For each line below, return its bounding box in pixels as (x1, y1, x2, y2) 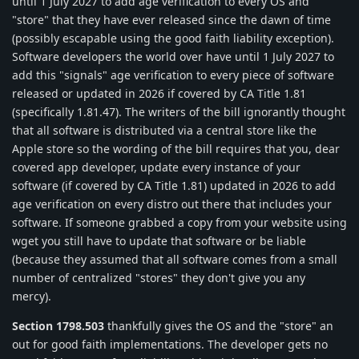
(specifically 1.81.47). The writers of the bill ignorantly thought (12, 104, 345, 120)
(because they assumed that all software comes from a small (12, 252, 337, 268)
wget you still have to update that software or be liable (12, 233, 306, 249)
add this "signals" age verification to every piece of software (12, 67, 334, 83)
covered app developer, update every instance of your (12, 159, 301, 175)
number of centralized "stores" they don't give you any (12, 270, 305, 286)
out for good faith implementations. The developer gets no (12, 337, 328, 353)
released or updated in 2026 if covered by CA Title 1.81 (12, 86, 306, 102)
